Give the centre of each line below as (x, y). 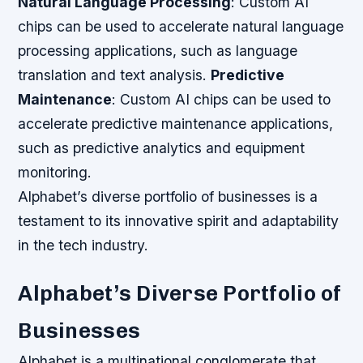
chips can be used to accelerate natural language (181, 26)
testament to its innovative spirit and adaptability (179, 220)
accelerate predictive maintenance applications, (176, 123)
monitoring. (55, 172)
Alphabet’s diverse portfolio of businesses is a (168, 196)
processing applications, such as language (158, 50)
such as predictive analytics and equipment (162, 147)
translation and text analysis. (115, 75)
